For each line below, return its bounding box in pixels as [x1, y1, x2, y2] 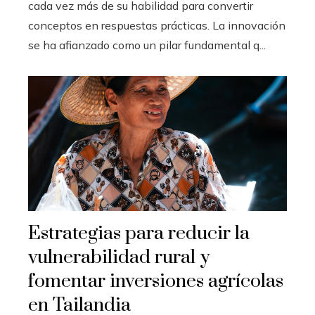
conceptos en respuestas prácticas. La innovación [28, 18, 285, 32]
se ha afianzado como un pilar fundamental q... [28, 37, 266, 52]
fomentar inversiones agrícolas [28, 269, 283, 294]
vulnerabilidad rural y [28, 245, 210, 270]
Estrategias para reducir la [28, 221, 250, 246]
